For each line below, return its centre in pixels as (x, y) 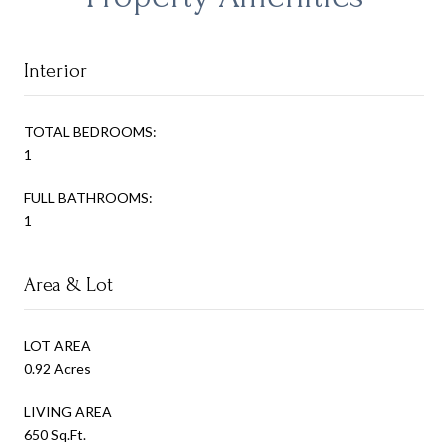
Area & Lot (68, 284)
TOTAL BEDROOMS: (90, 131)
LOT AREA (57, 345)
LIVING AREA (68, 411)
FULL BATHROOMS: (88, 197)
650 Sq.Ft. (55, 434)
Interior (55, 70)
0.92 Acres (57, 368)
